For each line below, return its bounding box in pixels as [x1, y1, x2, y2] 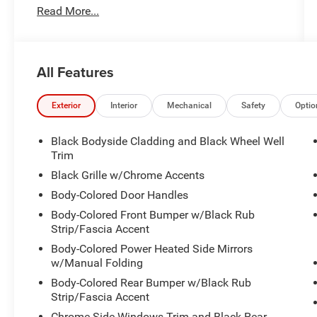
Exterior [52, 100, 81, 111]
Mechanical [167, 100, 212, 111]
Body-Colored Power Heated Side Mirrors [51, 242, 253, 256]
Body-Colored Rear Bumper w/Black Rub [51, 276, 252, 290]
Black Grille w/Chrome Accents [51, 168, 205, 183]
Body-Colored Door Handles [51, 188, 189, 202]
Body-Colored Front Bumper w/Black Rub [51, 208, 255, 222]
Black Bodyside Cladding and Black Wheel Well [51, 134, 285, 149]
